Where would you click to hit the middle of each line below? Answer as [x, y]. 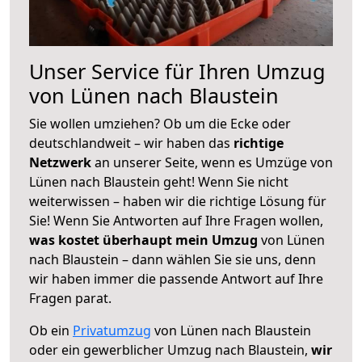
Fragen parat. [70, 298]
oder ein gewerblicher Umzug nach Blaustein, [170, 349]
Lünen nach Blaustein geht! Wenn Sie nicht [159, 181]
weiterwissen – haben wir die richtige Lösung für [178, 201]
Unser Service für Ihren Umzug [177, 71]
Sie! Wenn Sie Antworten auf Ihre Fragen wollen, [176, 220]
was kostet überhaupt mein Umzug [143, 240]
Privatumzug [112, 330]
